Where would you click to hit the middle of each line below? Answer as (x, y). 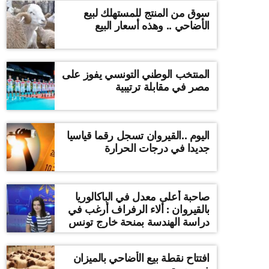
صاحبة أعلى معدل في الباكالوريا (115, 197)
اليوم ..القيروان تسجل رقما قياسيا (138, 136)
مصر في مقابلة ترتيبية (162, 87)
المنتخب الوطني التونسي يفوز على (136, 74)
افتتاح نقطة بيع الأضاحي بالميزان (141, 258)
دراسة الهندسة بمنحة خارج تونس (139, 222)
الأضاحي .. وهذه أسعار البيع (152, 26)
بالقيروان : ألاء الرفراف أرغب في (139, 210)
